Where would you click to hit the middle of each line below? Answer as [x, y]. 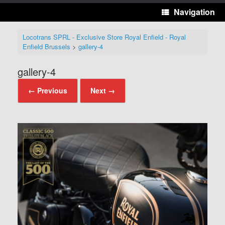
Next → [103, 90]
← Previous [48, 90]
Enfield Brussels [46, 47]
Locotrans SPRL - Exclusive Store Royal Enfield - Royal [104, 37]
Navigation [194, 12]
